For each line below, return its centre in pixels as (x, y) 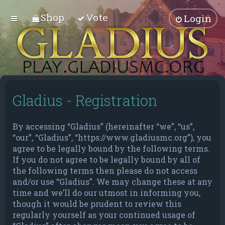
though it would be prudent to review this (97, 204)
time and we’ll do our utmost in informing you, (106, 193)
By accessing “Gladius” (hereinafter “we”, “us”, (103, 127)
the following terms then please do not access (105, 171)
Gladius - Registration (85, 101)
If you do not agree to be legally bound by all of (106, 160)
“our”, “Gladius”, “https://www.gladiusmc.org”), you (112, 138)
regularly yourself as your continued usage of (104, 215)
